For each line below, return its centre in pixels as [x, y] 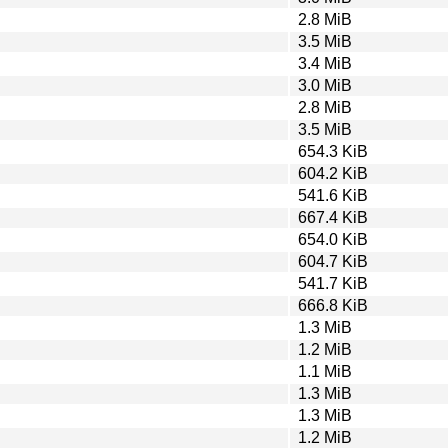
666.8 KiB [333, 305]
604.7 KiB [333, 261]
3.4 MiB [325, 63]
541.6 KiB [333, 195]
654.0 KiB [333, 239]
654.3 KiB [333, 151]
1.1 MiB [325, 371]
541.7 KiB [333, 283]
